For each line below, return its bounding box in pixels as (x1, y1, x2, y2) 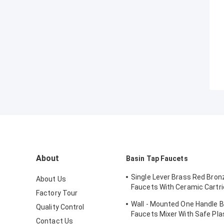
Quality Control (36, 203, 84, 211)
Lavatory (131, 193, 159, 201)
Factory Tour (36, 189, 78, 197)
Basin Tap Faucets (126, 154, 188, 163)
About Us (36, 175, 66, 183)
